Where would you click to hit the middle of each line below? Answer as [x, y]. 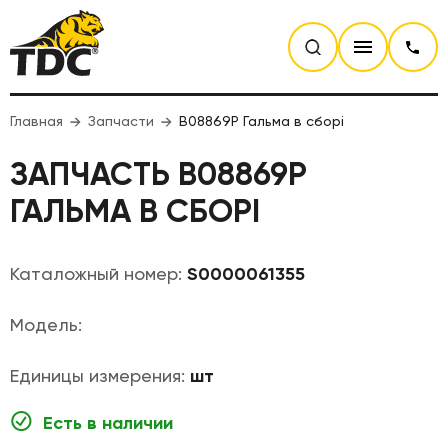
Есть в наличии [108, 423]
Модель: [46, 324]
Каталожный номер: [98, 273]
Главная [36, 121]
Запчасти [121, 121]
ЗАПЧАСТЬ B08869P [158, 174]
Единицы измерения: [100, 375]
